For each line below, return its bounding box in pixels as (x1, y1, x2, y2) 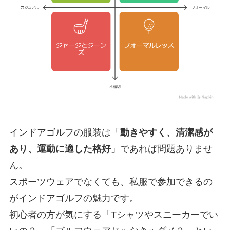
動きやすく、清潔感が (120, 127, 213, 138)
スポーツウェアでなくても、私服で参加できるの (9, 176, 213, 187)
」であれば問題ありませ (110, 143, 213, 154)
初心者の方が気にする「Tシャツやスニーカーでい (9, 209, 218, 220)
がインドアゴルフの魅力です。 (9, 193, 139, 203)
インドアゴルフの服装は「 (9, 127, 120, 138)
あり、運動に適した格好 (9, 143, 111, 154)
